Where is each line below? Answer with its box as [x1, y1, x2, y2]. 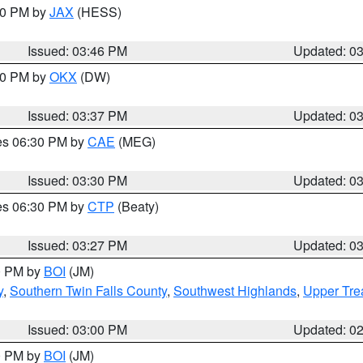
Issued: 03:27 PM [28, 236, 128, 254]
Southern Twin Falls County [10, 281, 167, 300]
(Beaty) [114, 197, 159, 216]
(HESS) [74, 2, 122, 21]
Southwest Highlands [173, 281, 297, 300]
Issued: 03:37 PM [28, 106, 128, 125]
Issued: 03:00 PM [28, 320, 128, 339]
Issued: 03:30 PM [28, 171, 128, 190]
